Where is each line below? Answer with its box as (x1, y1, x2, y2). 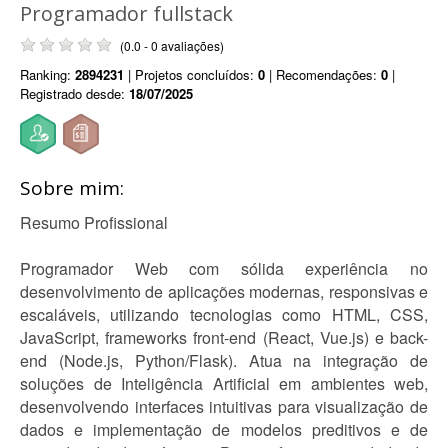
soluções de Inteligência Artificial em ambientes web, (20, 372, 428, 395)
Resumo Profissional (20, 211, 168, 234)
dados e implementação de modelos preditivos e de (20, 418, 428, 441)
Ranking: (20, 65, 75, 84)
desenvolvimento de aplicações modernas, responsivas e (20, 280, 428, 303)
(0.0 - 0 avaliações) (120, 37, 224, 54)
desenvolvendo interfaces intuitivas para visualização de (20, 395, 428, 418)
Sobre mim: (20, 175, 124, 201)
